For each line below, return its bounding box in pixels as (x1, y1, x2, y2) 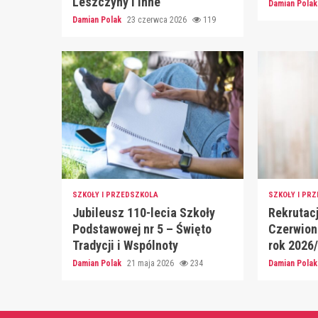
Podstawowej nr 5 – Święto (72, 221, 212, 237)
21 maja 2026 (127, 258, 176, 269)
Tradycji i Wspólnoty (72, 238, 178, 253)
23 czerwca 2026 (127, 15, 189, 26)
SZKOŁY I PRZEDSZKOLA (72, 190, 158, 200)
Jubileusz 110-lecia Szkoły (72, 205, 215, 221)
